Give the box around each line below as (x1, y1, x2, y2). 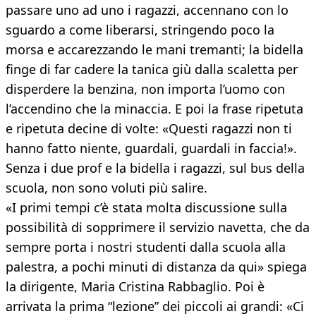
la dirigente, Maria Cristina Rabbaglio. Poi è (6, 278, 265, 296)
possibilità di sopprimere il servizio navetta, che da (6, 219, 310, 236)
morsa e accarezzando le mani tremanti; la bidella (6, 41, 303, 59)
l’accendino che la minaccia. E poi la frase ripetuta (6, 100, 303, 118)
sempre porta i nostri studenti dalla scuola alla (6, 238, 286, 256)
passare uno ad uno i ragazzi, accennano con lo (6, 1, 288, 19)
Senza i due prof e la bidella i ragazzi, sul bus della (6, 159, 305, 177)
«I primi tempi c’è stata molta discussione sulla (6, 199, 287, 217)
